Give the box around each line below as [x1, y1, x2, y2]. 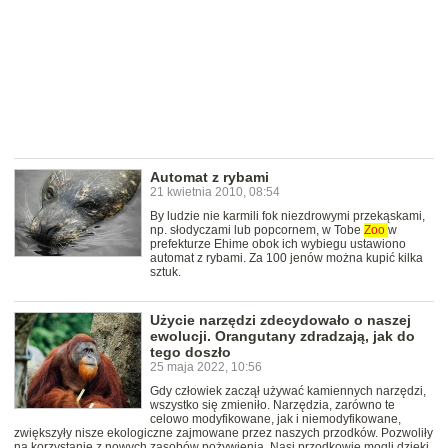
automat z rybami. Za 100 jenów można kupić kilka [150, 251, 423, 266]
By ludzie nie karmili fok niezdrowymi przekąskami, [150, 209, 425, 224]
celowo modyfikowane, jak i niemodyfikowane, [150, 412, 401, 427]
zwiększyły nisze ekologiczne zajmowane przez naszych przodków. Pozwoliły [14, 426, 433, 441]
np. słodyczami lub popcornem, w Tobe [150, 223, 364, 238]
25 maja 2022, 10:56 [150, 360, 262, 375]
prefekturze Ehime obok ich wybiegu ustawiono [150, 237, 406, 252]
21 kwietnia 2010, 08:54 [150, 185, 280, 200]
